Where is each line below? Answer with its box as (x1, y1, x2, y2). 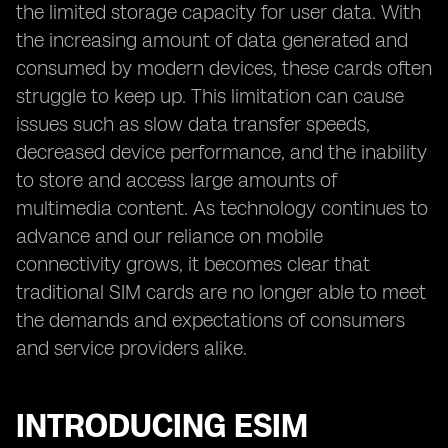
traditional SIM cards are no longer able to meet (16, 280, 426, 304)
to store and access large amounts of (16, 168, 337, 192)
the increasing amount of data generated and (16, 28, 408, 52)
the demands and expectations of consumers (16, 308, 405, 332)
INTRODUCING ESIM (16, 407, 308, 445)
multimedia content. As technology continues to (16, 196, 428, 220)
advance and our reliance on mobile (16, 224, 323, 248)
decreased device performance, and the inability (16, 140, 427, 164)
